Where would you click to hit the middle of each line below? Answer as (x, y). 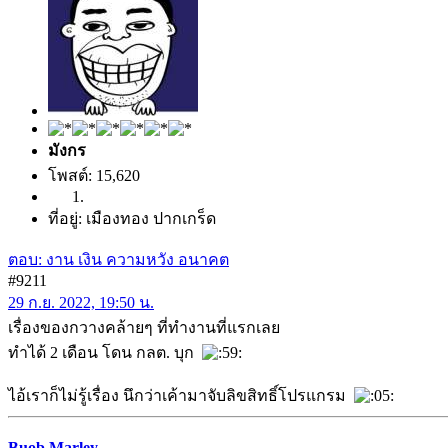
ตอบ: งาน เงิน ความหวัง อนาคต (118, 259)
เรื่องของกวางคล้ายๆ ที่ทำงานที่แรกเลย (144, 327)
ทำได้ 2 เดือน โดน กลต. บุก (105, 352)
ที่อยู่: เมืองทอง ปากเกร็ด (132, 218)
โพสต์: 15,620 (94, 175)
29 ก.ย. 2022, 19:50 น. (81, 302)
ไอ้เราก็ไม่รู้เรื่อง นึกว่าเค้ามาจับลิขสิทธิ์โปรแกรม (181, 395)
